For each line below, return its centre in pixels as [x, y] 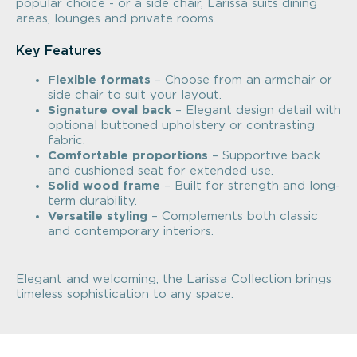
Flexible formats [99, 80]
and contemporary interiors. [131, 231]
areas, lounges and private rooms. [116, 19]
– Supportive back [264, 156]
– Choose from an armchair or [241, 80]
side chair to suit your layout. [135, 95]
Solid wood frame [104, 186]
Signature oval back [110, 110]
